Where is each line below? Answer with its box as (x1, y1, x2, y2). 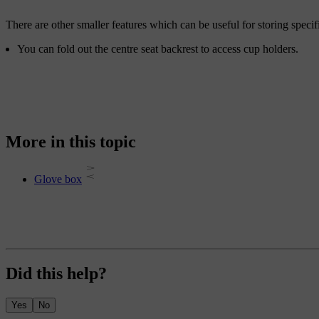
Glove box (34, 172, 82, 185)
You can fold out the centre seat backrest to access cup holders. (17, 43, 298, 56)
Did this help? (6, 263, 107, 283)
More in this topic (6, 132, 136, 152)
